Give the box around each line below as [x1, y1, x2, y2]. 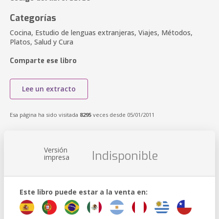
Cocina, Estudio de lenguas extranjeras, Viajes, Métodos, [10, 28, 193, 37]
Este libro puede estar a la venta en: [20, 187, 148, 197]
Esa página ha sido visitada [10, 111, 80, 118]
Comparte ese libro [10, 56, 77, 66]
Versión [44, 145, 67, 154]
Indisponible [92, 148, 158, 164]
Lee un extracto [22, 84, 76, 93]
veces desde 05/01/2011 [91, 111, 154, 118]
